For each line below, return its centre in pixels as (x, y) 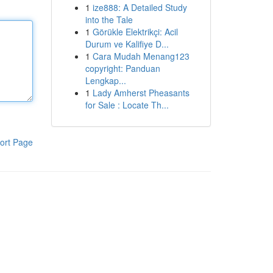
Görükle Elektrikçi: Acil (135, 32)
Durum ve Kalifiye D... (127, 44)
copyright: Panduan (122, 68)
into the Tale (109, 19)
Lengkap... (105, 80)
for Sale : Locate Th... (127, 105)
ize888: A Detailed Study (140, 7)
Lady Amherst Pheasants (141, 93)
